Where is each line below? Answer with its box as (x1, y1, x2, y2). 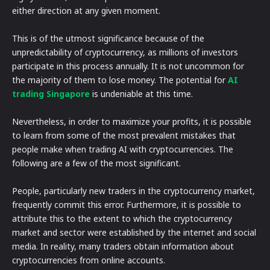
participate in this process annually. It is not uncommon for (12, 60, 244, 72)
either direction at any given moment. (12, 5, 160, 17)
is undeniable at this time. (90, 88, 193, 100)
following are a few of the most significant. (12, 157, 181, 169)
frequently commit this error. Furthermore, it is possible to (12, 199, 241, 211)
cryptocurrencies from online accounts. (12, 254, 165, 266)
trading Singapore (12, 88, 90, 100)
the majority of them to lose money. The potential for (12, 74, 228, 86)
